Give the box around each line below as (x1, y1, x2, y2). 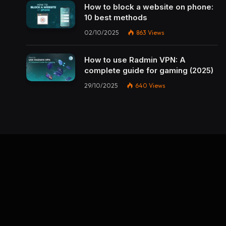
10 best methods (84, 13, 147, 23)
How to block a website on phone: (84, 2, 213, 12)
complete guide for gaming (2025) (84, 66, 213, 76)
